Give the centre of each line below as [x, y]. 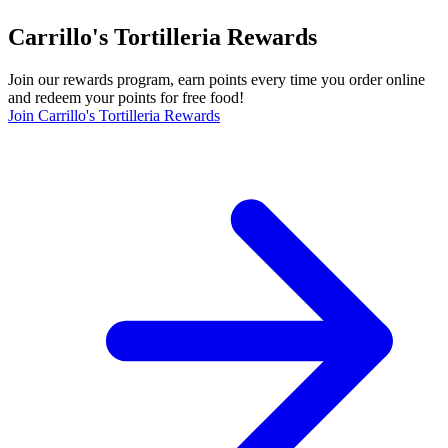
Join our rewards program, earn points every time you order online [216, 80]
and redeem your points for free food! [126, 98]
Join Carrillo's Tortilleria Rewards [114, 116]
